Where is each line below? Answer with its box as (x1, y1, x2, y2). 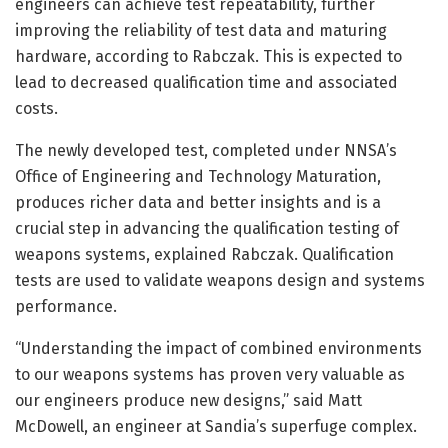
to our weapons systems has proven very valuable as (15, 365, 405, 385)
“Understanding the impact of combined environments (15, 339, 422, 359)
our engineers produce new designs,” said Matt (15, 391, 362, 411)
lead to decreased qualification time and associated (15, 73, 398, 93)
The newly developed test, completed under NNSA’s (15, 141, 397, 161)
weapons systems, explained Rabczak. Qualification (15, 245, 394, 265)
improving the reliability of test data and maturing (15, 21, 387, 41)
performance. (15, 297, 117, 317)
